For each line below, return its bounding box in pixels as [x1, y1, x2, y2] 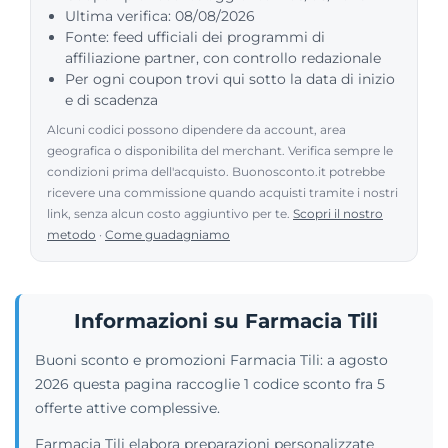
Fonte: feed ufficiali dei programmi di [65, 27, 325, 46]
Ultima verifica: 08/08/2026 [65, 6, 255, 25]
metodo [47, 226, 96, 242]
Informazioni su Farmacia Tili [74, 308, 378, 333]
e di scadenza [65, 90, 158, 109]
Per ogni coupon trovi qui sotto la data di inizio [65, 69, 395, 88]
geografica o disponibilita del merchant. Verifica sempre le [47, 142, 393, 158]
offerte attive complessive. [35, 398, 220, 417]
